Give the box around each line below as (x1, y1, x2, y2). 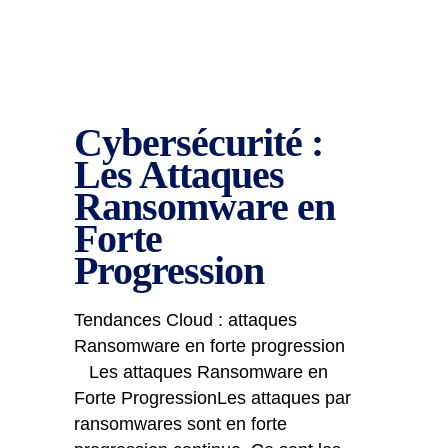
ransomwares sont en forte (74, 414, 287, 434)
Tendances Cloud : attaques (74, 310, 297, 330)
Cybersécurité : (74, 120, 323, 165)
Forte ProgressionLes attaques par (74, 388, 351, 408)
